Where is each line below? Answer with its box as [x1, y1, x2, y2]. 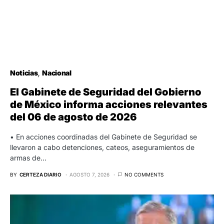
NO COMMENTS [124, 171, 163, 177]
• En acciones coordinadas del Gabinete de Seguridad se [10, 132, 197, 141]
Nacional [42, 68, 71, 77]
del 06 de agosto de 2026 [10, 110, 137, 123]
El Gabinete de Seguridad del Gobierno [10, 85, 201, 98]
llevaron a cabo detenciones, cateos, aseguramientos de [10, 142, 194, 151]
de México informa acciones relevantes [10, 98, 207, 110]
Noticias [10, 68, 38, 77]
